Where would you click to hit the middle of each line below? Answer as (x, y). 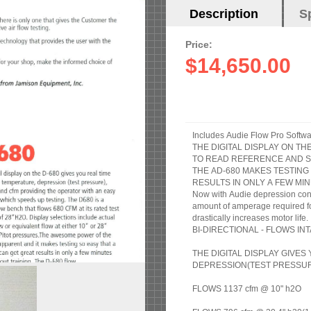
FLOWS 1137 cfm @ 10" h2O (247, 289)
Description (224, 14)
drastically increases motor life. (250, 218)
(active (276, 14)
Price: (200, 45)
